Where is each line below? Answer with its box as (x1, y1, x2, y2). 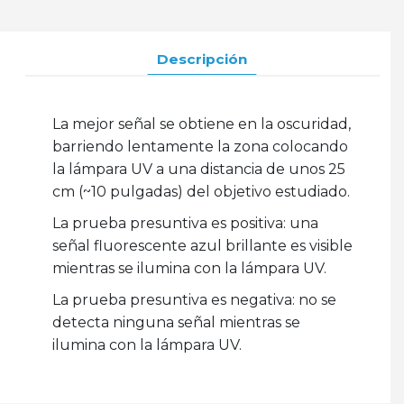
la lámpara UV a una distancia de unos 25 (51, 160, 345, 178)
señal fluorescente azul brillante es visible (51, 236, 353, 254)
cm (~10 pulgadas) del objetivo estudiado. (51, 182, 350, 200)
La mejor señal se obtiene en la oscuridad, (51, 115, 351, 133)
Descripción (157, 50, 247, 68)
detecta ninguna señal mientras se (51, 313, 300, 331)
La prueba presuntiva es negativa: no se (51, 290, 336, 308)
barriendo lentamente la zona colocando (51, 137, 348, 155)
